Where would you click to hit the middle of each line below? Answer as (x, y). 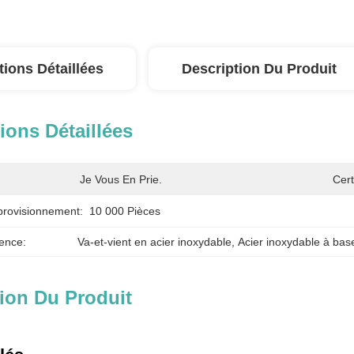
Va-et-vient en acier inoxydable (155, 242)
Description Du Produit (259, 69)
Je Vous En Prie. (121, 179)
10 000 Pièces (125, 211)
